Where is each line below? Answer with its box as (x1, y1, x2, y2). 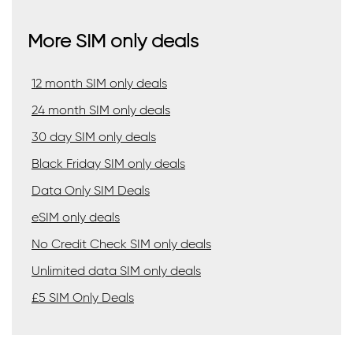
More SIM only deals (28, 28, 199, 52)
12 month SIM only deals (32, 76, 167, 91)
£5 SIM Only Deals (32, 290, 134, 306)
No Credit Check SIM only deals (32, 236, 211, 252)
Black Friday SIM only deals (32, 156, 185, 172)
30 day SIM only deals (32, 129, 156, 145)
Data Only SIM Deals (32, 183, 150, 199)
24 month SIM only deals (32, 102, 170, 118)
